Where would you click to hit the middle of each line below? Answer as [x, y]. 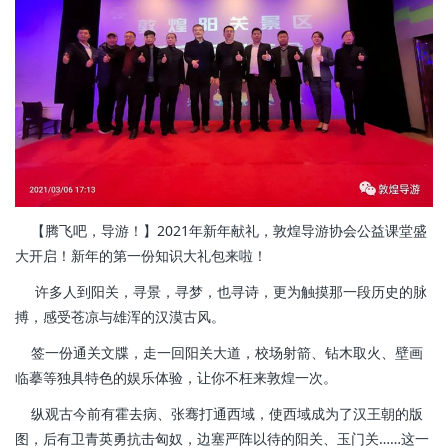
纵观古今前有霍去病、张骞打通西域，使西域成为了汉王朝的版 [219, 414]
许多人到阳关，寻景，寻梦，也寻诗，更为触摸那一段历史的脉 [221, 292]
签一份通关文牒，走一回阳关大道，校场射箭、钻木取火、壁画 [219, 353]
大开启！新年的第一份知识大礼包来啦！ [141, 255]
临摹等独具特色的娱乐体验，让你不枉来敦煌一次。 [176, 378]
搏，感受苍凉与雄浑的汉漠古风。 [120, 317]
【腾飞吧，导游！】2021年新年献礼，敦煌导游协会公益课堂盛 [221, 230]
